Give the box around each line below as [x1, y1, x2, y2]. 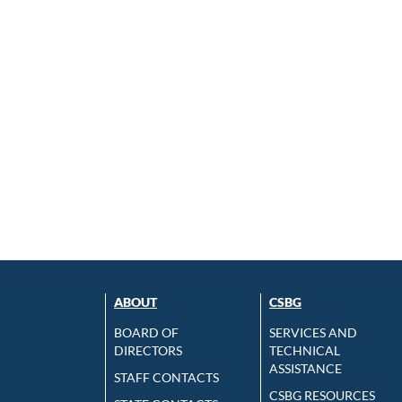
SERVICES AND [269, 324, 357, 340]
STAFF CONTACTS [114, 369, 219, 385]
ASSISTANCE [269, 360, 342, 376]
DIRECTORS [114, 342, 182, 358]
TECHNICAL [269, 342, 340, 358]
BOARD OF [114, 324, 179, 340]
